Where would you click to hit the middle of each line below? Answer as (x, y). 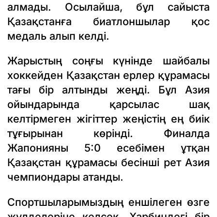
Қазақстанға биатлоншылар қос (108, 21)
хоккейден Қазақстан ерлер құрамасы (108, 75)
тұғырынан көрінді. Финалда (108, 133)
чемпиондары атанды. (65, 177)
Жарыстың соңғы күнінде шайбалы (108, 61)
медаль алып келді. (58, 36)
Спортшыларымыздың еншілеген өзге (108, 202)
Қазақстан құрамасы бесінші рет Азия (108, 163)
